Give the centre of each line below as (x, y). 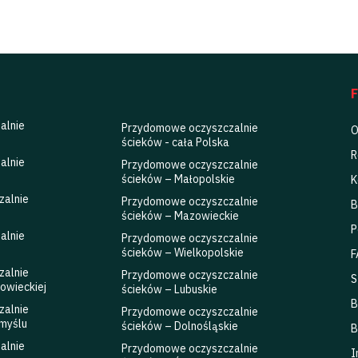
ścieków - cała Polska (176, 143)
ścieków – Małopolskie (179, 179)
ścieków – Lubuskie (170, 290)
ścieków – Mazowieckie (181, 216)
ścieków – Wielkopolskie (183, 253)
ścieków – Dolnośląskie (180, 326)
